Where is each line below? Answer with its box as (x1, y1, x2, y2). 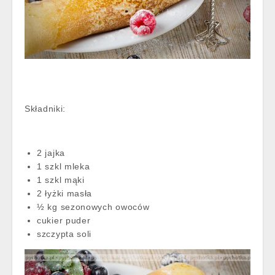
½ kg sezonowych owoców (37, 201, 150, 212)
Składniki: (25, 103, 66, 114)
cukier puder (37, 215, 91, 225)
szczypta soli (37, 228, 92, 239)
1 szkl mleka (37, 161, 90, 171)
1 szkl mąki (37, 174, 85, 185)
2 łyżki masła (37, 188, 93, 198)
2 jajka (37, 147, 65, 158)
